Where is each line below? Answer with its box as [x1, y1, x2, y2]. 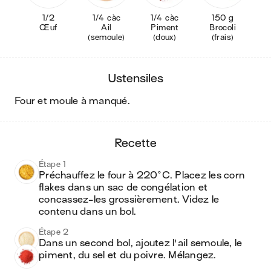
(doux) [152, 33, 177, 42]
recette [122, 137, 157, 149]
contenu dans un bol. [39, 206, 136, 217]
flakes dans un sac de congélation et [39, 182, 207, 193]
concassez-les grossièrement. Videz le [39, 194, 220, 205]
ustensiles [116, 72, 163, 85]
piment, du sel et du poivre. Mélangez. [39, 250, 217, 261]
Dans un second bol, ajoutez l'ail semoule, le [39, 238, 243, 249]
